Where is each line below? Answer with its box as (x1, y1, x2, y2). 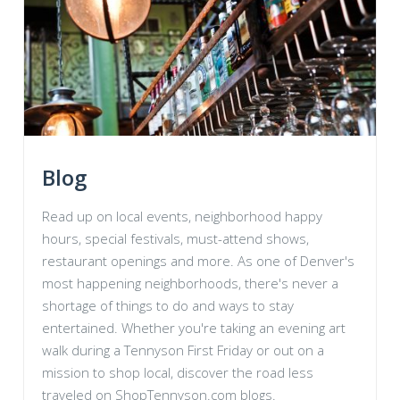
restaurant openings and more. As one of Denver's (42, 252, 354, 270)
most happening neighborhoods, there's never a (42, 274, 338, 292)
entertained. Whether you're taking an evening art (42, 319, 346, 337)
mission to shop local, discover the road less (42, 363, 313, 381)
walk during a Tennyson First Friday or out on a (42, 341, 324, 359)
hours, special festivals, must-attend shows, (42, 229, 309, 247)
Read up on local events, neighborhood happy (42, 207, 322, 225)
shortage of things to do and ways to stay (42, 296, 294, 314)
